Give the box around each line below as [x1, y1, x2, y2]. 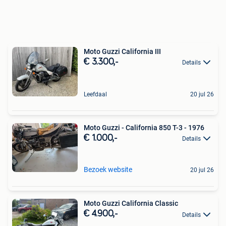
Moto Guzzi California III [84, 47, 161, 55]
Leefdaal [84, 90, 107, 98]
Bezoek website [84, 165, 132, 174]
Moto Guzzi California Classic [84, 199, 178, 208]
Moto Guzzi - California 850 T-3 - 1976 [84, 123, 204, 132]
